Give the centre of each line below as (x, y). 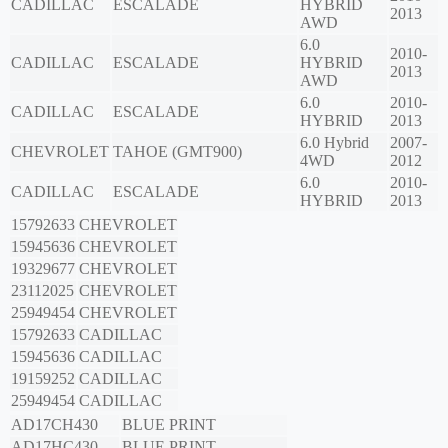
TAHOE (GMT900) (177, 152)
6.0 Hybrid (334, 143)
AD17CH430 (54, 425)
